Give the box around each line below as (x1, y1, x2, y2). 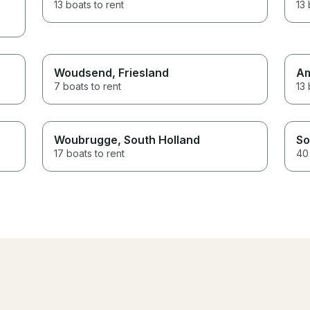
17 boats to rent (54, 147, 125, 159)
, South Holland (118, 132, 201, 147)
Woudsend (54, 65, 113, 80)
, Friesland (112, 65, 170, 80)
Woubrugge (54, 132, 118, 147)
